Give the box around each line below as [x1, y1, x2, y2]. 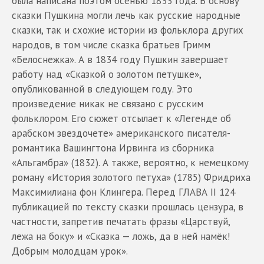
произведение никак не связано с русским [12, 97, 203, 110]
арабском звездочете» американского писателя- [12, 126, 230, 140]
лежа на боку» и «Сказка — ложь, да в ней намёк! [12, 229, 230, 243]
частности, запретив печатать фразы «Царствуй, [12, 214, 230, 228]
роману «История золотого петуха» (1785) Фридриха [12, 170, 250, 184]
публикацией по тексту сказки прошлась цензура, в [12, 200, 243, 213]
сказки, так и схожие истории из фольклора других [12, 23, 243, 37]
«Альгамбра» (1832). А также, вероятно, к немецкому [12, 156, 249, 169]
